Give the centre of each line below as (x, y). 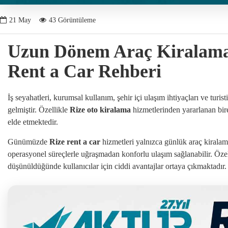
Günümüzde (28, 142)
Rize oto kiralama (100, 110)
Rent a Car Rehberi (84, 72)
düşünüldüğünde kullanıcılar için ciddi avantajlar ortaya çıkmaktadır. (117, 166)
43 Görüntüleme (72, 20)
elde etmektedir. (33, 122)
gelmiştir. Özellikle (39, 110)
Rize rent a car (75, 142)
